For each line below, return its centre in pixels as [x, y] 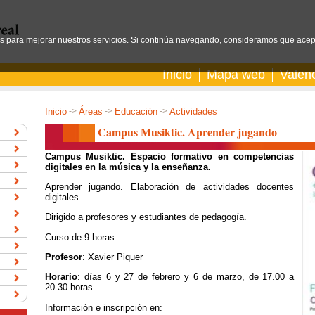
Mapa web [236, 75]
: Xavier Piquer [112, 257]
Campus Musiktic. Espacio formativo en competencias [170, 156]
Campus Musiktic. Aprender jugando [187, 132]
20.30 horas [69, 288]
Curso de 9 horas [80, 237]
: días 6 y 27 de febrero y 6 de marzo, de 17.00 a [186, 277]
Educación [136, 111]
